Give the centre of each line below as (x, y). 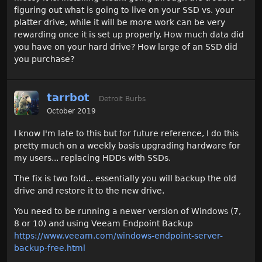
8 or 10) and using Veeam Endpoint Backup (104, 224)
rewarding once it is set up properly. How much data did (129, 34)
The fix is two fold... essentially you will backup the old (125, 179)
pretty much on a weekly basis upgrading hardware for (127, 146)
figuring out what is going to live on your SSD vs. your (124, 10)
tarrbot (68, 97)
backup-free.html (50, 248)
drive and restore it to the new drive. (89, 191)
